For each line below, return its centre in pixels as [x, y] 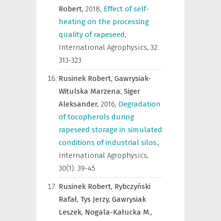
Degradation [140, 104]
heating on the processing [104, 22]
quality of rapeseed [92, 35]
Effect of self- [126, 9]
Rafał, [70, 199]
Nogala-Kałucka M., [118, 212]
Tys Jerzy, [96, 199]
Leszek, [72, 212]
